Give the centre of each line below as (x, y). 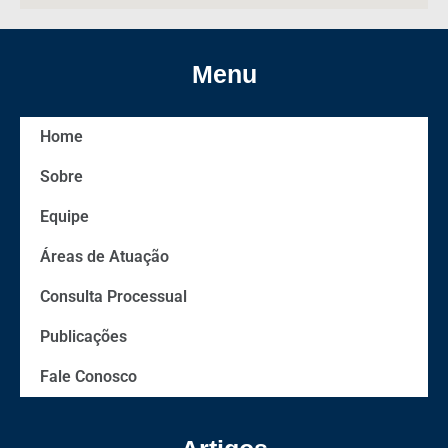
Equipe (64, 217)
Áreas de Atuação (104, 257)
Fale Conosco (88, 377)
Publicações (83, 337)
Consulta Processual (113, 297)
